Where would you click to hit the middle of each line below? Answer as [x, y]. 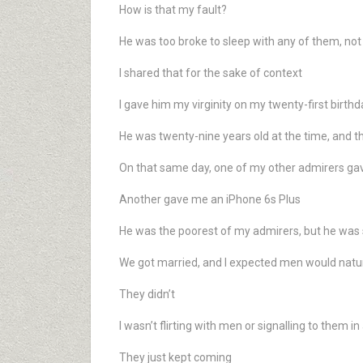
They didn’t [147, 294]
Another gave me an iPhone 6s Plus [210, 199]
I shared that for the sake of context [211, 73]
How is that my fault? [173, 10]
